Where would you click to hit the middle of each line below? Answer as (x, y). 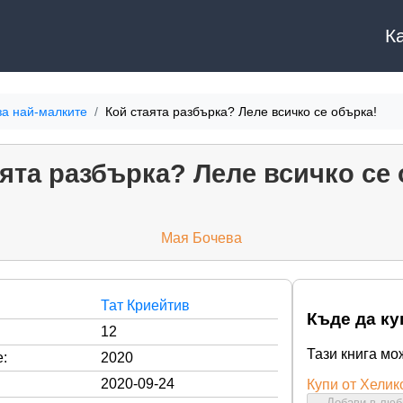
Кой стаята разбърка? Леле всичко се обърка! (241, 112)
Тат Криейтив (145, 305)
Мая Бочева (201, 237)
